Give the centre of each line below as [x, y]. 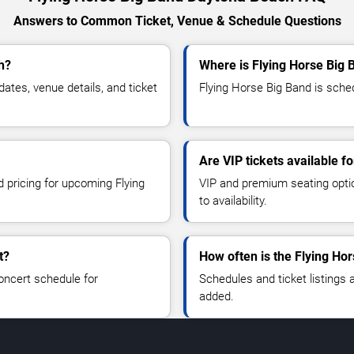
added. [217, 297]
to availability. [233, 201]
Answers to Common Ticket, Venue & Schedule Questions [177, 21]
